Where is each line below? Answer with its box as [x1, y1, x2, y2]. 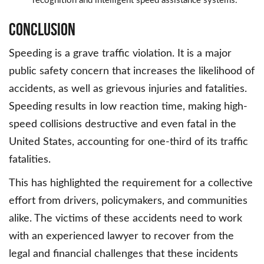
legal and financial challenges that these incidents [9, 249, 238, 260]
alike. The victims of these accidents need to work [9, 213, 242, 225]
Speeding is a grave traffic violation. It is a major [9, 48, 232, 60]
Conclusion [9, 19, 75, 39]
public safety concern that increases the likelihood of [9, 66, 255, 77]
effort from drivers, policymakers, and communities [9, 196, 247, 207]
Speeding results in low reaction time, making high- [9, 101, 247, 113]
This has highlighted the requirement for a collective [9, 178, 253, 189]
